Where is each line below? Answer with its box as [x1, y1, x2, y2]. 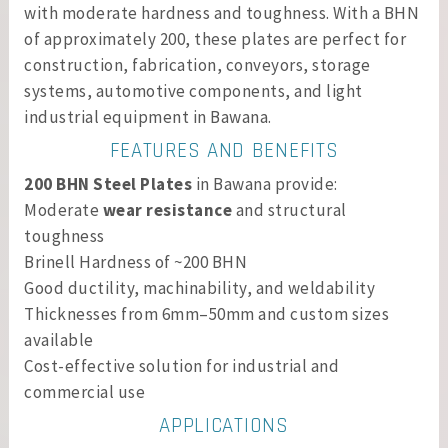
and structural [232, 199, 347, 221]
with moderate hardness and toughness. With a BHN [24, 2, 419, 24]
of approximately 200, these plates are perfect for [24, 28, 406, 50]
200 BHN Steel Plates [24, 173, 192, 195]
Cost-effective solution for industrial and [24, 355, 339, 377]
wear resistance [102, 199, 232, 221]
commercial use [24, 381, 145, 403]
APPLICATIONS [159, 412, 289, 439]
